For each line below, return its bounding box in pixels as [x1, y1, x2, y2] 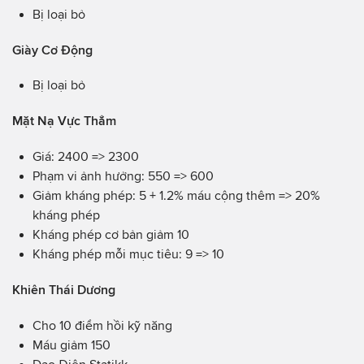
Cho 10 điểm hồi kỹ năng [32, 318, 172, 333]
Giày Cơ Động [12, 42, 93, 57]
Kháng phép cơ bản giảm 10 [32, 227, 189, 242]
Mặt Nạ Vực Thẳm [12, 114, 116, 128]
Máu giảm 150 [32, 338, 110, 353]
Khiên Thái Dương [12, 283, 115, 297]
